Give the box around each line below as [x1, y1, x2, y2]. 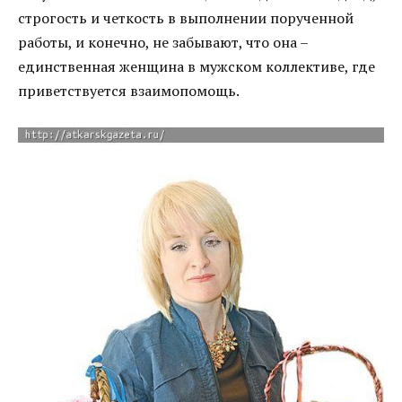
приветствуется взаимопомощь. [18, 80, 240, 100]
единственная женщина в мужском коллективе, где [18, 56, 375, 76]
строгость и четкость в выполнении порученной [18, 7, 354, 28]
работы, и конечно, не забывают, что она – [18, 31, 308, 52]
